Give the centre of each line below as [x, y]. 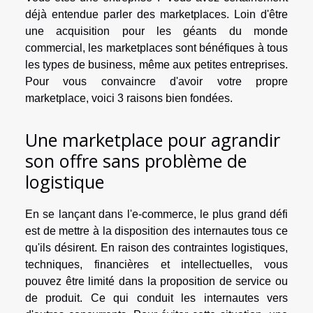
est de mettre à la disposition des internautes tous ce [156, 231]
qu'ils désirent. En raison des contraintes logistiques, [156, 247]
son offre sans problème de [136, 160]
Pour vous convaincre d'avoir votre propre [156, 82]
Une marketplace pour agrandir [153, 139]
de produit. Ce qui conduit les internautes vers [156, 298]
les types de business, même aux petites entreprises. [156, 65]
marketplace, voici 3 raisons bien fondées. [129, 99]
